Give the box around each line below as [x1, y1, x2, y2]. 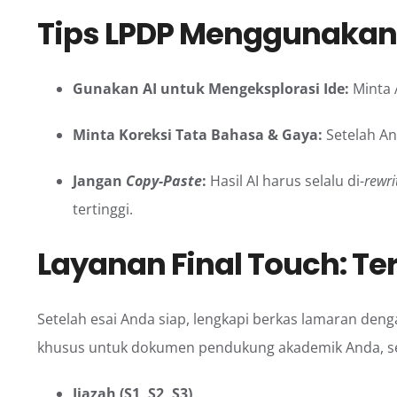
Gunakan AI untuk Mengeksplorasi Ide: [73, 79, 349, 99]
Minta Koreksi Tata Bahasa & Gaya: [73, 125, 323, 145]
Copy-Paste [126, 171, 202, 191]
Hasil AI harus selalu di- [206, 171, 364, 191]
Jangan [73, 171, 126, 191]
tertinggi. [73, 199, 133, 220]
